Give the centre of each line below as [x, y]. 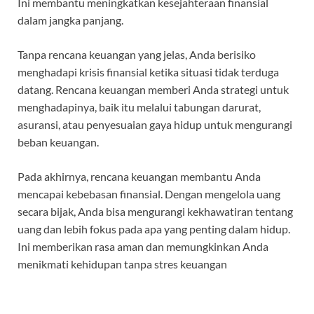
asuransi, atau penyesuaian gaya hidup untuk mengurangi [155, 125]
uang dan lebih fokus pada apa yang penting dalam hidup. [154, 229]
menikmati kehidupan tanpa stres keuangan [122, 264]
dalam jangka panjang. [70, 20]
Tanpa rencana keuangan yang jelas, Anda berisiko [137, 55]
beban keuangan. [58, 142]
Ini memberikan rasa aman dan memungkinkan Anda [143, 247]
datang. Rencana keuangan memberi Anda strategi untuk [153, 90]
